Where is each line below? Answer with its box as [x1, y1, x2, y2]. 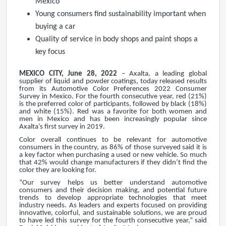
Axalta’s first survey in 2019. [19, 123, 105, 131]
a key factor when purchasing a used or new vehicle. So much [19, 151, 207, 159]
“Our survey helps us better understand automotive [19, 179, 207, 187]
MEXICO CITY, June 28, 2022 [19, 70, 122, 78]
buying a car [35, 23, 76, 31]
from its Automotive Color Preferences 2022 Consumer [19, 85, 207, 93]
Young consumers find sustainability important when [35, 10, 206, 18]
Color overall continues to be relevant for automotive [19, 136, 207, 144]
